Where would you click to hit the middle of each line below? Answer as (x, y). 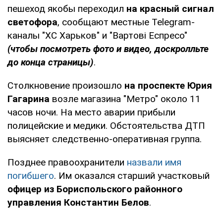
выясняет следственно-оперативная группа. (105, 139)
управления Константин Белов (78, 202)
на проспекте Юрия (167, 85)
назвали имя (154, 162)
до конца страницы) (51, 62)
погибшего (31, 175)
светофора (32, 22)
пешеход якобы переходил (67, 8)
